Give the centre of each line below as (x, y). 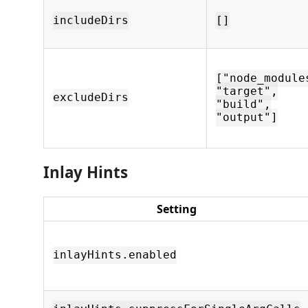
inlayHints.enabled (115, 255)
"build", (243, 104)
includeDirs (91, 21)
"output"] (247, 118)
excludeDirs (91, 98)
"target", (247, 91)
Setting (177, 209)
